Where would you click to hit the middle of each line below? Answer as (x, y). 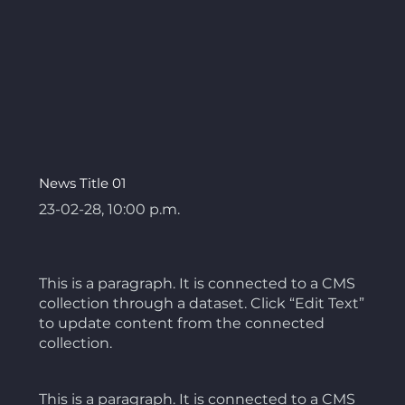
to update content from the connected (181, 324)
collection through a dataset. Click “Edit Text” (201, 304)
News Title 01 (82, 184)
